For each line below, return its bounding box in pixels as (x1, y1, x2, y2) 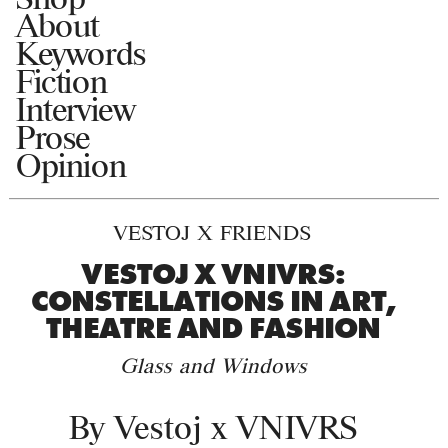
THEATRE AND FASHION (46, 309, 381, 348)
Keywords (16, 34, 146, 71)
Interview (16, 90, 136, 127)
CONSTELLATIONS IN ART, (30, 282, 396, 321)
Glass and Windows (119, 354, 307, 378)
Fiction (16, 62, 108, 99)
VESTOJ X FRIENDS (114, 221, 313, 245)
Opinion (16, 146, 127, 183)
